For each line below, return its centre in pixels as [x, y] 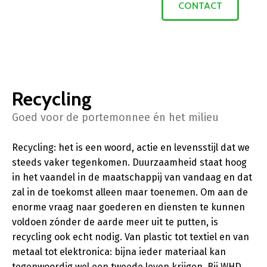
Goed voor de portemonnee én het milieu [115, 117]
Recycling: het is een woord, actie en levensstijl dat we [131, 148]
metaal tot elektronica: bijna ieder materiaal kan [119, 252]
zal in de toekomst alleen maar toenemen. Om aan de [130, 192]
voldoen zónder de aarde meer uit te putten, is [115, 222]
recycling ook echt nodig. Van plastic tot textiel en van [131, 237]
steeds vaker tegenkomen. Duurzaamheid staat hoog [129, 162]
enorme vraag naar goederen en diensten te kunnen [128, 207]
